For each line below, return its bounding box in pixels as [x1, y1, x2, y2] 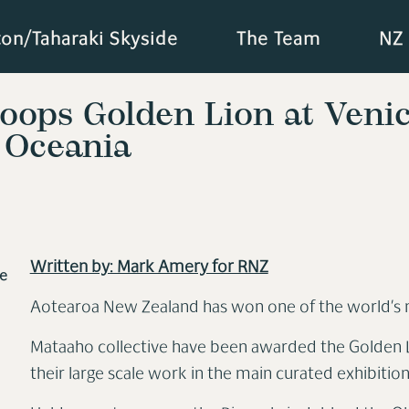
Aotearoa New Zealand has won [29, 300, 264, 317]
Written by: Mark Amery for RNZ [29, 260, 268, 277]
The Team [236, 32, 320, 49]
